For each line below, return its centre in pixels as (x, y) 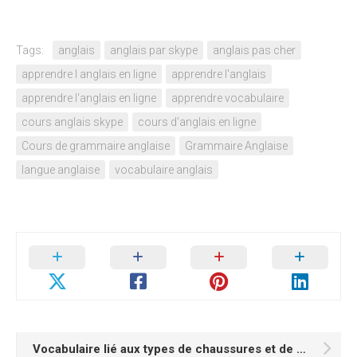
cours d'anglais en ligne (197, 122)
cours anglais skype (72, 122)
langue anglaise (61, 170)
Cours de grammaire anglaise (96, 146)
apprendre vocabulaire (228, 98)
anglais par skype (154, 50)
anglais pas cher (254, 50)
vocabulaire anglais (164, 170)
